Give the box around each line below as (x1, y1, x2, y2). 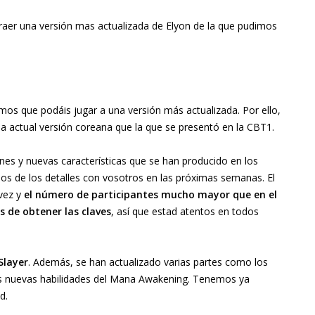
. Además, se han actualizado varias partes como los (28, 255, 268, 269)
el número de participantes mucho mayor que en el (24, 188, 277, 202)
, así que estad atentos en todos (111, 205, 259, 219)
